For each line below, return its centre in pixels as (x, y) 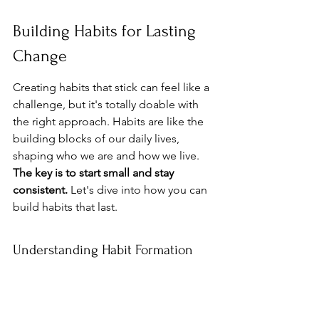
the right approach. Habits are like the (110, 121)
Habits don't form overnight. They (100, 278)
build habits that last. (65, 206)
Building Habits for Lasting (106, 31)
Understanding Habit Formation (103, 250)
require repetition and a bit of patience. (114, 296)
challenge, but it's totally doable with (107, 104)
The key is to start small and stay (95, 172)
